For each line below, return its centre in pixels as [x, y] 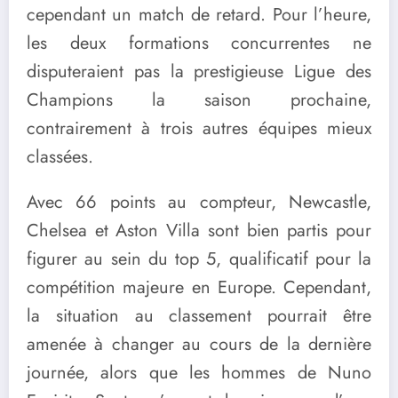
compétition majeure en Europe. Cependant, [199, 287]
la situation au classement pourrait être [199, 315]
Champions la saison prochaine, [199, 99]
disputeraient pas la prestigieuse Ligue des [199, 71]
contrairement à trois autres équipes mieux [199, 128]
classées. [60, 156]
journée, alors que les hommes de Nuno [199, 372]
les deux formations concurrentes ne [199, 43]
